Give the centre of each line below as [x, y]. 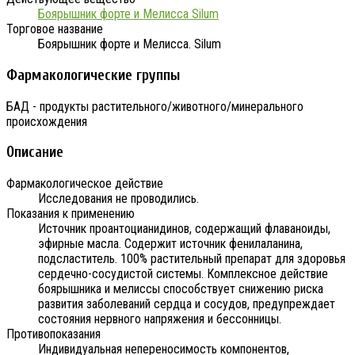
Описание [35, 153]
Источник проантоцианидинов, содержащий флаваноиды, [184, 229]
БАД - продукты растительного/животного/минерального [155, 106]
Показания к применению [71, 214]
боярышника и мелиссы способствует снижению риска [181, 289]
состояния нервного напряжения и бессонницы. [160, 319]
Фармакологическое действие [85, 184]
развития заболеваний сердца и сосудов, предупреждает [187, 304]
